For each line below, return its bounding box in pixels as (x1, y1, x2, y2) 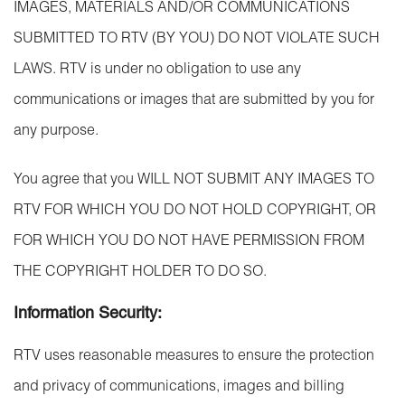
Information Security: (14, 306, 162, 323)
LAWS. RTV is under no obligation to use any (14, 63, 301, 78)
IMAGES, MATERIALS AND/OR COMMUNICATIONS (14, 2, 350, 16)
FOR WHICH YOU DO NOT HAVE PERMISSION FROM (14, 235, 364, 250)
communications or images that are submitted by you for (14, 94, 374, 108)
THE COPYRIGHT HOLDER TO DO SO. (14, 266, 267, 280)
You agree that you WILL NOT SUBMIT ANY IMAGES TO (14, 174, 374, 188)
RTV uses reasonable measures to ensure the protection (14, 350, 374, 364)
